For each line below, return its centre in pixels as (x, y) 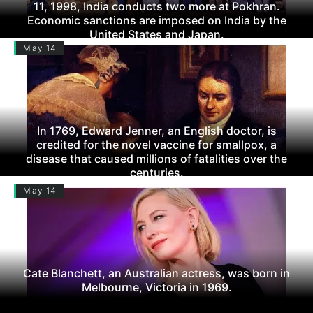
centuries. (156, 172)
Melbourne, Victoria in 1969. (156, 287)
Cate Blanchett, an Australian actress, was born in (156, 273)
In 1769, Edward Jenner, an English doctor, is (156, 130)
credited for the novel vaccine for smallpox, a (156, 144)
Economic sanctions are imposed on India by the (156, 20)
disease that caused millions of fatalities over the (156, 158)
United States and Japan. (156, 34)
